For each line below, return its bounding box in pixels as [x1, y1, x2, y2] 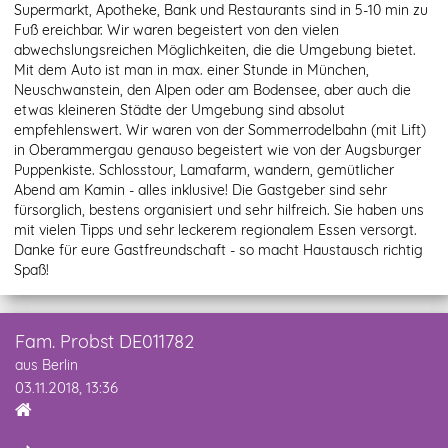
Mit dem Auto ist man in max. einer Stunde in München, [14, 61, 370, 80]
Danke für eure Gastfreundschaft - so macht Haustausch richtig [14, 241, 424, 260]
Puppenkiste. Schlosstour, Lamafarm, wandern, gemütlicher [14, 161, 395, 180]
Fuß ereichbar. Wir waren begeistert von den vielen [14, 21, 340, 40]
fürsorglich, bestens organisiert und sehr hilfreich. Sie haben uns [14, 201, 425, 220]
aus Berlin [15, 355, 78, 374]
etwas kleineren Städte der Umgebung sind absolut [14, 101, 346, 120]
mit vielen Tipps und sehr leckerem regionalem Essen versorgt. [14, 221, 418, 240]
